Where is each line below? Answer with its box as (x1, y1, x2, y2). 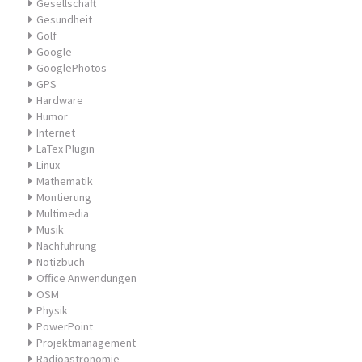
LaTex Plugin (36, 141, 95, 156)
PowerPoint (36, 319, 93, 334)
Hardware (36, 93, 83, 107)
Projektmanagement (36, 335, 136, 350)
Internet (36, 125, 75, 140)
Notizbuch (36, 255, 85, 269)
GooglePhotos (36, 61, 107, 75)
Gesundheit (36, 12, 92, 27)
